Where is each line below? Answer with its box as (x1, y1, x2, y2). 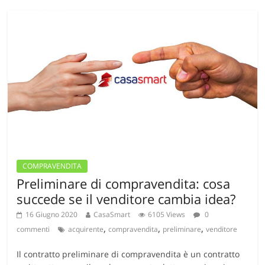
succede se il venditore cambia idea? (17, 190, 236, 208)
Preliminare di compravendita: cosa (17, 174, 231, 193)
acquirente (68, 224, 104, 235)
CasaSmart (93, 209, 131, 220)
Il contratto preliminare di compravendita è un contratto (17, 248, 240, 260)
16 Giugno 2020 (25, 209, 78, 220)
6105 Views (148, 209, 186, 220)
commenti (17, 224, 50, 235)
